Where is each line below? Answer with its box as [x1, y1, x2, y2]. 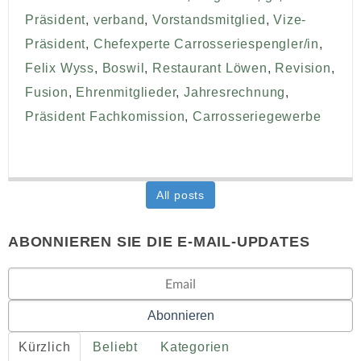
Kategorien [160, 339, 230, 354]
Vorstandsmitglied [152, 12, 266, 27]
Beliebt [93, 339, 139, 354]
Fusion [25, 85, 68, 99]
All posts [156, 188, 205, 201]
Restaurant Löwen [152, 60, 268, 75]
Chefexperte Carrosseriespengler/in [93, 36, 320, 51]
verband [93, 12, 145, 27]
